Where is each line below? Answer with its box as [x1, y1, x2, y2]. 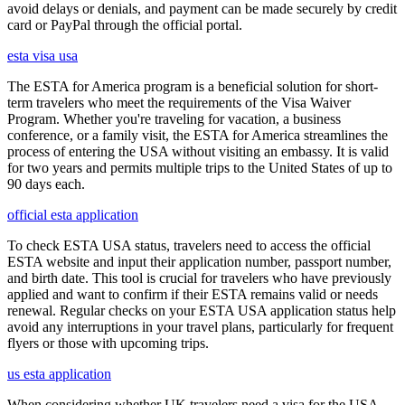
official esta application [7, 207, 138, 222]
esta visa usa [7, 48, 78, 63]
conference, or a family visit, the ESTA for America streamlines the [7, 127, 388, 143]
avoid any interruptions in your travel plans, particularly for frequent [7, 319, 393, 334]
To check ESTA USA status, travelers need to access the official [7, 238, 371, 253]
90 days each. [7, 176, 85, 192]
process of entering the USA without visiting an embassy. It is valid [7, 144, 389, 159]
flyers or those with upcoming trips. [7, 335, 209, 351]
